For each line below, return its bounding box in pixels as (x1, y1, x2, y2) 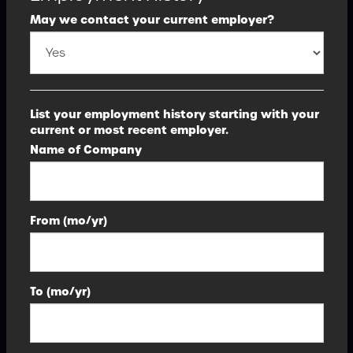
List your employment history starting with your (29, 106, 319, 122)
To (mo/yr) (29, 284, 91, 299)
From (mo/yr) (29, 213, 107, 229)
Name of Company (29, 142, 142, 158)
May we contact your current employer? (29, 12, 274, 28)
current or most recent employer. (29, 122, 229, 138)
